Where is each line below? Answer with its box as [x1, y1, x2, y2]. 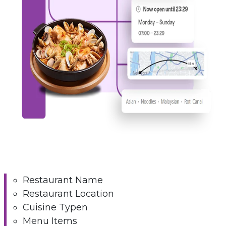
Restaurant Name [22, 175, 103, 186]
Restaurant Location [22, 188, 114, 200]
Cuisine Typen [22, 202, 88, 213]
